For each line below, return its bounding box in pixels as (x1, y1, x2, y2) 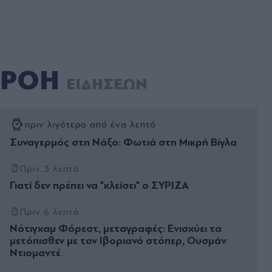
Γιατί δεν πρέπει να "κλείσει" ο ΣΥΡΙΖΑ (10, 179, 189, 192)
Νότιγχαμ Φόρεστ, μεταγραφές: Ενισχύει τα (10, 222, 222, 236)
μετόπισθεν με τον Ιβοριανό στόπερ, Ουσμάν (10, 234, 226, 248)
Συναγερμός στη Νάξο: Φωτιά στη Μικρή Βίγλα (10, 136, 237, 149)
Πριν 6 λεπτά (19, 206, 79, 218)
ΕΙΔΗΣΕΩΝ (66, 75, 148, 94)
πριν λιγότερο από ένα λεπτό (24, 118, 156, 130)
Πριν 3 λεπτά (19, 163, 79, 175)
